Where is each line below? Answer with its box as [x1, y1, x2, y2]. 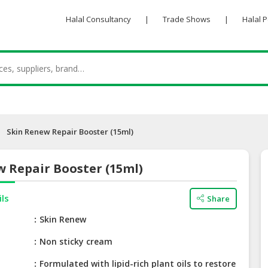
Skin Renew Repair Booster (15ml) [7, 126, 133, 138]
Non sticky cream [39, 236, 113, 248]
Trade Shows [162, 14, 211, 25]
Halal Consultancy [65, 14, 131, 25]
